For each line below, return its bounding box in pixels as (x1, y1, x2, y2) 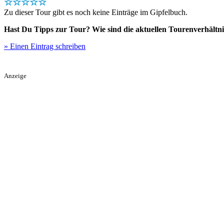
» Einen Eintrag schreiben (4, 41, 85, 50)
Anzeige (4, 72, 26, 79)
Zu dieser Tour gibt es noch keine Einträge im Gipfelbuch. (4, 7, 187, 16)
